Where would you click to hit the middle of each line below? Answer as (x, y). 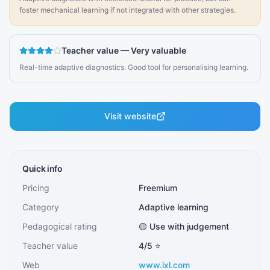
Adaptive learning (174, 207)
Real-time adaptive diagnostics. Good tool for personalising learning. (134, 67)
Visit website (130, 116)
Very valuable (159, 50)
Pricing (36, 188)
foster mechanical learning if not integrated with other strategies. (127, 10)
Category (41, 207)
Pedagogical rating (60, 226)
